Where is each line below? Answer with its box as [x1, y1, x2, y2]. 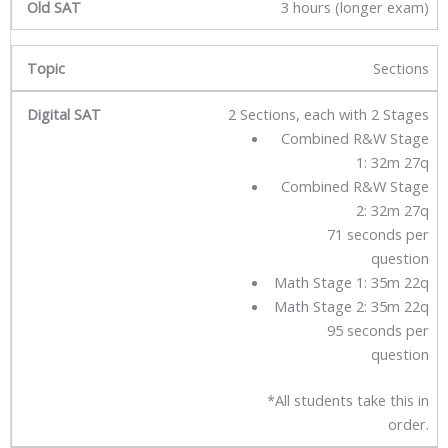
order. [388, 414, 429, 435]
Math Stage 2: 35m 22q [274, 296, 429, 317]
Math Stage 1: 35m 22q [274, 272, 429, 293]
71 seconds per [327, 224, 429, 245]
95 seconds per [327, 320, 429, 341]
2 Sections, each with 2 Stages [228, 104, 429, 125]
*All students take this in [267, 390, 429, 411]
